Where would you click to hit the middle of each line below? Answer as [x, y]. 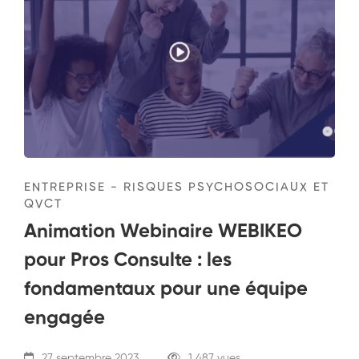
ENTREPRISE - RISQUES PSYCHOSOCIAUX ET [177, 187]
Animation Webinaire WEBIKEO [163, 231]
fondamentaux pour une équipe [166, 289]
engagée [65, 318]
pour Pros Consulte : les [128, 260]
